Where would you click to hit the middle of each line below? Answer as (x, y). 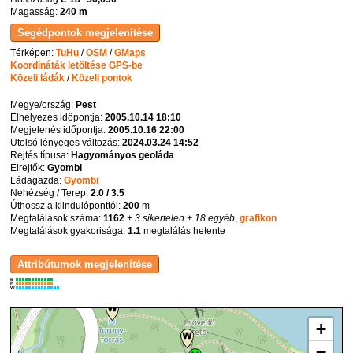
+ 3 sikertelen (155, 218)
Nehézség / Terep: (51, 193)
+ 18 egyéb (210, 218)
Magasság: (35, 12)
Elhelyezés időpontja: (58, 117)
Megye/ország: (43, 104)
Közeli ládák (38, 78)
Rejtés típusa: (41, 155)
